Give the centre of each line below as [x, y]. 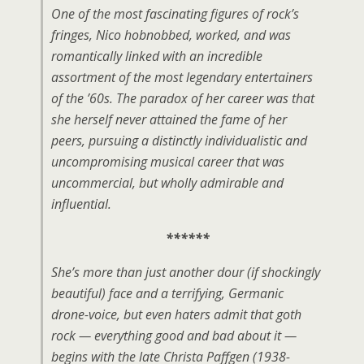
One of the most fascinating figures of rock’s [175, 14]
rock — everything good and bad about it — [174, 336]
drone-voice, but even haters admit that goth [176, 314]
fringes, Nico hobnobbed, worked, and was [171, 35]
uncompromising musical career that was [168, 162]
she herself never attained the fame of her [169, 119]
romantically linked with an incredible [157, 56]
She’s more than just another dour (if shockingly [186, 272]
